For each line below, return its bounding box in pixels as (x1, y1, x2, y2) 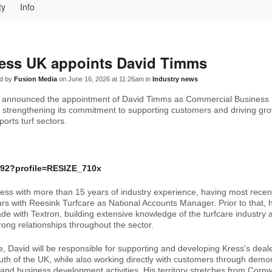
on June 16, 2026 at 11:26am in (57, 75, 152, 83)
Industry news (152, 75, 198, 83)
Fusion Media (14, 75, 57, 83)
